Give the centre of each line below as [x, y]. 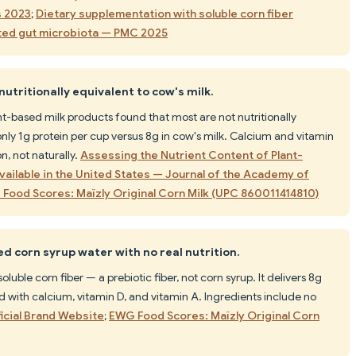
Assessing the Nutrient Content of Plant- [192, 155]
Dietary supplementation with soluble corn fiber [164, 13]
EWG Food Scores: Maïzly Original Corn [214, 315]
